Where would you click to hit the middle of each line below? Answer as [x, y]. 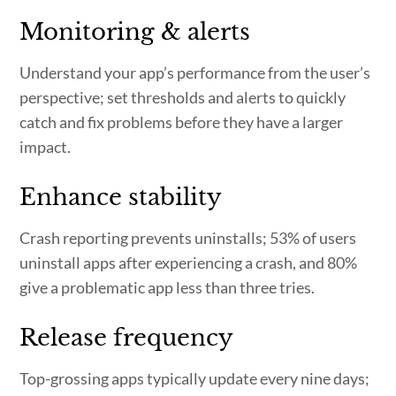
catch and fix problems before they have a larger [182, 122]
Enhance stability [121, 197]
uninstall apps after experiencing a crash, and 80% [189, 262]
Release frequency [127, 337]
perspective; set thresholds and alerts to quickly [183, 97]
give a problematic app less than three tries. [168, 287]
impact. [46, 146]
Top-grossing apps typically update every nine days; [195, 378]
